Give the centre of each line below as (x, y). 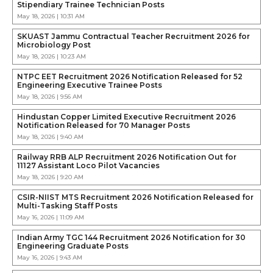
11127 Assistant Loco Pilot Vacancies (88, 165)
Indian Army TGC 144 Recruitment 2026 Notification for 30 (131, 237)
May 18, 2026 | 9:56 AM (50, 97)
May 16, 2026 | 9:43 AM (50, 257)
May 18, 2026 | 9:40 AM (50, 137)
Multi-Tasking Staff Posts (67, 206)
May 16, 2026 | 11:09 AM (51, 217)
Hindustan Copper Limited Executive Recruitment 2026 (126, 117)
